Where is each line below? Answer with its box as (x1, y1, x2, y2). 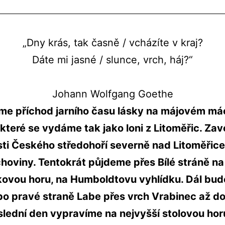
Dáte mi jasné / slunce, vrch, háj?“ (32, 53, 193, 66)
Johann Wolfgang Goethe (52, 87, 173, 100)
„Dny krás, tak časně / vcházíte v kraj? (22, 36, 203, 49)
